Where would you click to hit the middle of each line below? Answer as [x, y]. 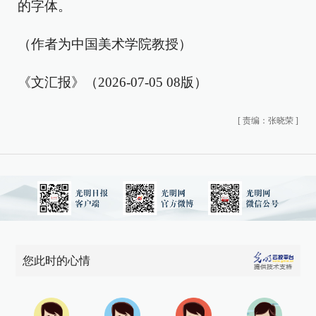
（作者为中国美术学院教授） [105, 44]
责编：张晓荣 [268, 121]
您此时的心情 [57, 261]
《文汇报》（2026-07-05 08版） [113, 82]
